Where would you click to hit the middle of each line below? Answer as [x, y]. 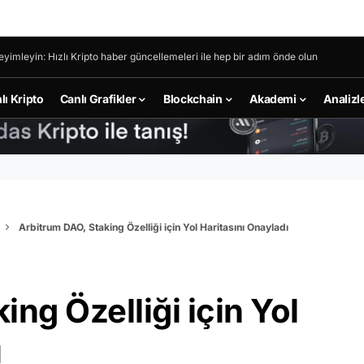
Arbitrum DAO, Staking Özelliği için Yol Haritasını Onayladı [154, 227]
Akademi [273, 98]
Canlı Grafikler [98, 98]
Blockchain [193, 98]
